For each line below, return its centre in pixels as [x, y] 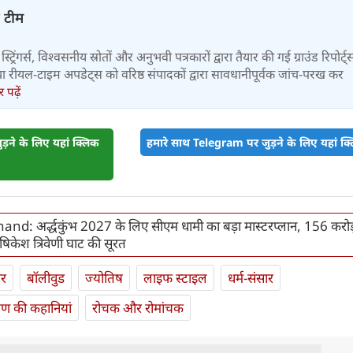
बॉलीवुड [46, 278]
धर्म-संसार [251, 278]
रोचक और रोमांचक [138, 308]
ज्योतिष [104, 278]
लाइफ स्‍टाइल [175, 278]
